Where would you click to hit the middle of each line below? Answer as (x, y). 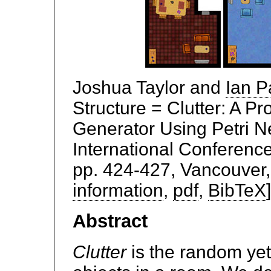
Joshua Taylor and (149, 88)
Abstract (110, 221)
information (118, 191)
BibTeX (237, 191)
